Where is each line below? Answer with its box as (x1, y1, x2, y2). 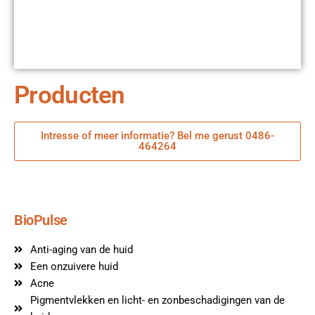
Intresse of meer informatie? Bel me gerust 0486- (41, 129, 274, 142)
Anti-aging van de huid (30, 243, 133, 256)
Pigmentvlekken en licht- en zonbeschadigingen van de (30, 293, 285, 307)
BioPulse (14, 211, 67, 229)
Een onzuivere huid (30, 259, 118, 273)
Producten (14, 80, 125, 110)
